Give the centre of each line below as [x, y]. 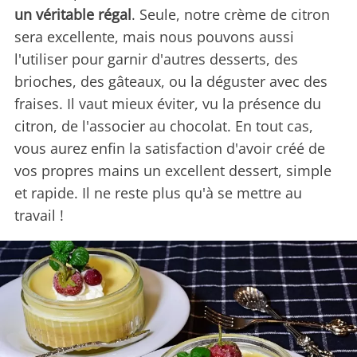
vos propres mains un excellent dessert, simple [173, 170]
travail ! [39, 215]
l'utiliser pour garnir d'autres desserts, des [156, 59]
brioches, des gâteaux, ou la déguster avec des [171, 81]
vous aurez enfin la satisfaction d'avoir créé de [170, 148]
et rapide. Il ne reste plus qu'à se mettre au [158, 192]
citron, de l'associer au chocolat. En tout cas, [164, 126]
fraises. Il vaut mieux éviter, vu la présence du [168, 103]
